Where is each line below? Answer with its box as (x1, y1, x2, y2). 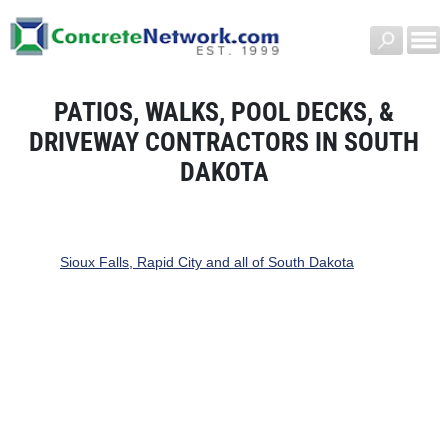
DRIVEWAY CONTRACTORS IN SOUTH (29, 126, 419, 157)
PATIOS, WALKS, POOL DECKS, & (54, 96, 394, 127)
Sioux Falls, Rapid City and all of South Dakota (59, 254, 354, 271)
